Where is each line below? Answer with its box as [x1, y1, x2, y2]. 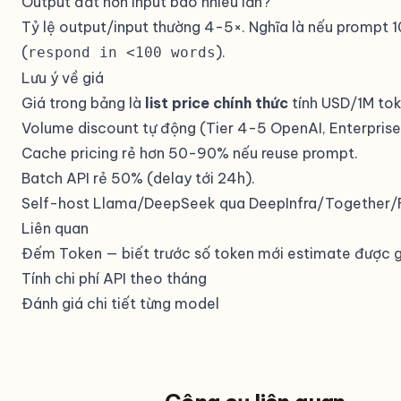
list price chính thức [145, 94, 288, 112]
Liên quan [21, 219, 89, 237]
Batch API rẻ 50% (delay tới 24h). [21, 169, 255, 187]
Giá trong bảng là [21, 94, 145, 112]
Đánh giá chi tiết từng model [21, 294, 219, 312]
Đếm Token [21, 244, 102, 262]
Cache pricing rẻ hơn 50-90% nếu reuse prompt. [21, 144, 358, 162]
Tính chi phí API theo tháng [21, 269, 207, 287]
